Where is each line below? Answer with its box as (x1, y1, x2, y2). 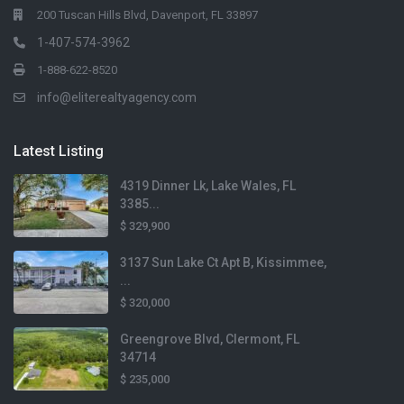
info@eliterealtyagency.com (37, 90, 197, 106)
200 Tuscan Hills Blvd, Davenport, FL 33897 (37, 8, 259, 23)
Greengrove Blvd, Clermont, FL (120, 331, 300, 346)
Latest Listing (14, 142, 105, 161)
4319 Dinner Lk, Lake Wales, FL (120, 178, 297, 193)
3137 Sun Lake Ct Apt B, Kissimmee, (120, 254, 327, 270)
